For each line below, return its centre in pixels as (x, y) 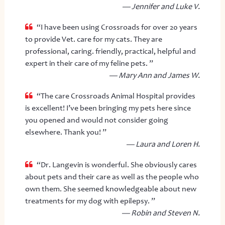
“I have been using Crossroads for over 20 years (117, 27)
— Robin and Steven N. (161, 213)
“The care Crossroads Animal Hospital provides (116, 96)
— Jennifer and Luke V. (161, 6)
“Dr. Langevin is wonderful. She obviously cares (117, 164)
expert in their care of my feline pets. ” (89, 63)
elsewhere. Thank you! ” (66, 132)
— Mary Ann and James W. (155, 75)
